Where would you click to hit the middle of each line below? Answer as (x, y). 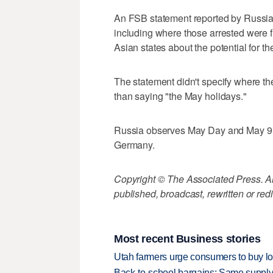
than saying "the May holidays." (180, 96)
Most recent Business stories (187, 239)
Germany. (134, 145)
